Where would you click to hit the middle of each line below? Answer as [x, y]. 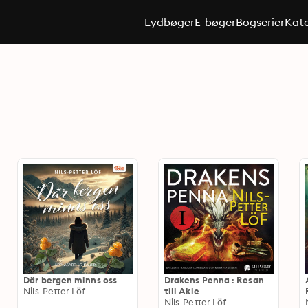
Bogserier [260, 22]
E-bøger [215, 22]
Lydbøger [169, 22]
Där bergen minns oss [70, 280]
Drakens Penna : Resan [214, 280]
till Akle [181, 291]
